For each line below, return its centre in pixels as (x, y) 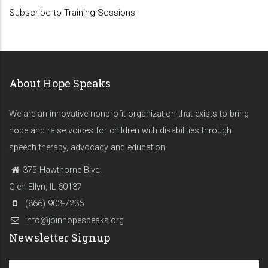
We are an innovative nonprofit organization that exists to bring (129, 114)
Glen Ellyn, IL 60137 (45, 187)
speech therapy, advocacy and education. (88, 147)
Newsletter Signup (60, 237)
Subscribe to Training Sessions (72, 13)
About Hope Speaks (60, 83)
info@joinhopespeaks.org (73, 220)
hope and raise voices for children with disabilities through (120, 131)
